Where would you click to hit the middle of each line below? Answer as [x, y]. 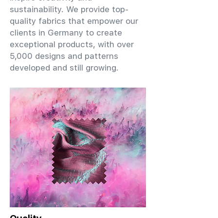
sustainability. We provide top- [69, 9]
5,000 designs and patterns [64, 56]
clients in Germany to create [66, 33]
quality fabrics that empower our [74, 21]
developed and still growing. [64, 68]
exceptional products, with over [72, 44]
